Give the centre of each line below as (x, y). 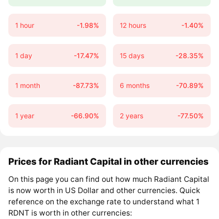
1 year (24, 116)
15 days (132, 55)
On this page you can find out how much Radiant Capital (109, 179)
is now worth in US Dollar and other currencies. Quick (104, 191)
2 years (131, 116)
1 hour (24, 25)
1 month (27, 86)
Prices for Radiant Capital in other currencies (109, 162)
